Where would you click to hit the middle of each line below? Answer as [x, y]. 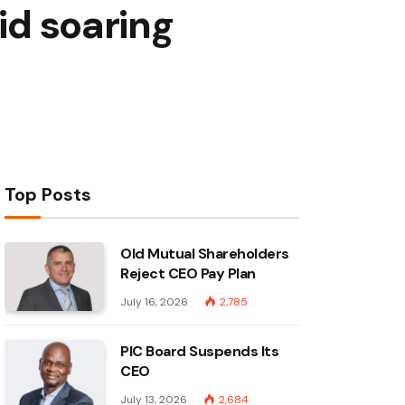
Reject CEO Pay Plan [188, 274]
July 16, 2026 [154, 302]
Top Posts [48, 195]
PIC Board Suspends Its [200, 352]
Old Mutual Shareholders [205, 254]
